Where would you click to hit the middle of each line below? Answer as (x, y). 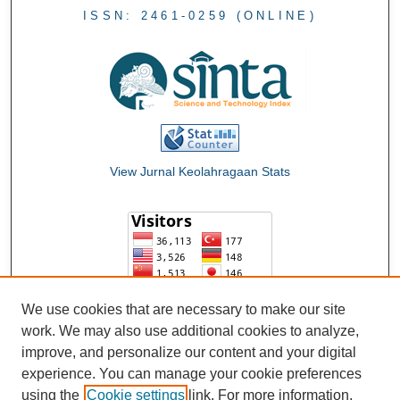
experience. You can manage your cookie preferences (192, 374)
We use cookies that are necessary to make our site (183, 309)
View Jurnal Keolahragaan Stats (200, 172)
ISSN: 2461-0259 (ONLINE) (200, 16)
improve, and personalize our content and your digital (189, 352)
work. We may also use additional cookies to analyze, (190, 331)
